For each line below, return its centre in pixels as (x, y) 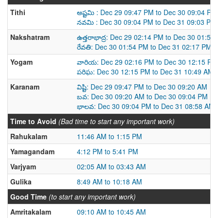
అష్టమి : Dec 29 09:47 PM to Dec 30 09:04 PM (147, 12)
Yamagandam (32, 151)
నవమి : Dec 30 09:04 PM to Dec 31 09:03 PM (147, 22)
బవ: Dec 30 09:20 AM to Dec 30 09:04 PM (142, 96)
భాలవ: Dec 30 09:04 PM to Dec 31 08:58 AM (146, 106)
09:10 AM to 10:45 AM (111, 212)
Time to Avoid (33, 121)
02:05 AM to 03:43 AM (111, 166)
